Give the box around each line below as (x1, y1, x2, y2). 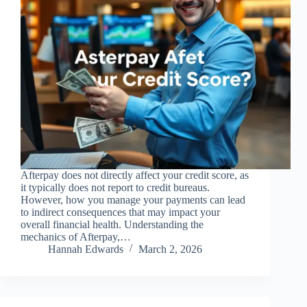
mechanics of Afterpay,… (21, 231, 131, 243)
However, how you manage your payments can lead (21, 194, 245, 206)
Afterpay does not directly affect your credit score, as (21, 169, 249, 182)
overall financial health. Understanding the (21, 219, 204, 231)
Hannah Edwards (48, 243, 123, 256)
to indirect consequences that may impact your (21, 206, 220, 219)
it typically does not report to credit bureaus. (21, 182, 210, 194)
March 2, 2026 (138, 243, 202, 256)
